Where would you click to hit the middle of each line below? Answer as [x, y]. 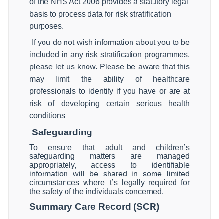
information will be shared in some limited [109, 174]
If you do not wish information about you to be [110, 42]
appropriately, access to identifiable [109, 165]
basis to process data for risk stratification [100, 14]
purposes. [46, 26]
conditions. [48, 116]
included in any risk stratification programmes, [109, 55]
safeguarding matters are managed [109, 156]
